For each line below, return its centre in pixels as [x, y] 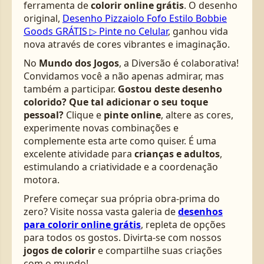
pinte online [132, 115]
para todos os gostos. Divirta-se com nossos [123, 237]
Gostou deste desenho [170, 89]
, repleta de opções [183, 224]
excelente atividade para [79, 154]
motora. [42, 179]
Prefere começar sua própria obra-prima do [122, 198]
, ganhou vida [198, 31]
